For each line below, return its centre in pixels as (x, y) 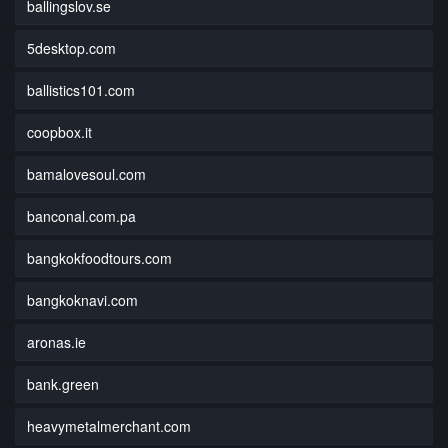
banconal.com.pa (81, 215)
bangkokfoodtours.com (99, 257)
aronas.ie (56, 341)
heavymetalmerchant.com (109, 425)
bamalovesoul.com (86, 173)
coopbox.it (59, 131)
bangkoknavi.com (82, 299)
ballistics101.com (81, 89)
